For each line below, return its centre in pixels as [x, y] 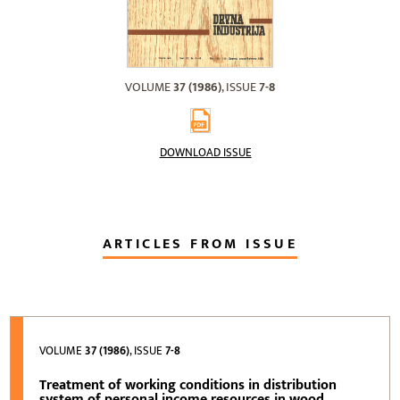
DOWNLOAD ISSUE [205, 152]
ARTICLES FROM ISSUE [200, 244]
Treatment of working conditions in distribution [188, 385]
